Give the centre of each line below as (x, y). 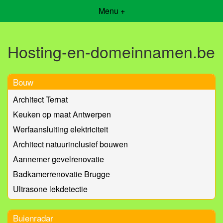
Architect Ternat (40, 99)
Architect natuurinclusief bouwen (70, 144)
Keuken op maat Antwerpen (62, 114)
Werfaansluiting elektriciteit (60, 129)
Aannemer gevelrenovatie (58, 159)
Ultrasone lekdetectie (50, 189)
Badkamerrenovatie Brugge (61, 174)
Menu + (111, 11)
